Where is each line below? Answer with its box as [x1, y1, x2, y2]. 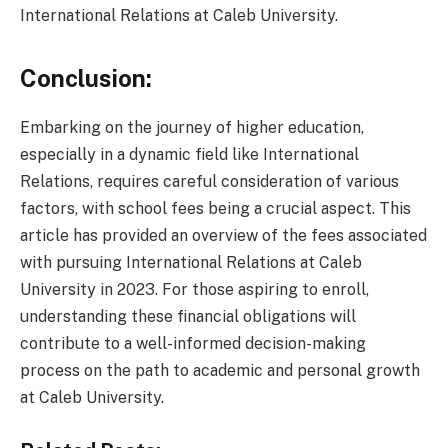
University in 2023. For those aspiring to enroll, [20, 280, 369, 300]
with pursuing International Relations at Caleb [20, 253, 362, 273]
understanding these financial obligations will [20, 307, 356, 327]
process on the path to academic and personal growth [20, 361, 420, 381]
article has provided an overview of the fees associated [20, 226, 427, 246]
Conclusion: [20, 64, 152, 93]
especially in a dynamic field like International [20, 145, 359, 165]
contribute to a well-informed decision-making [20, 334, 366, 354]
